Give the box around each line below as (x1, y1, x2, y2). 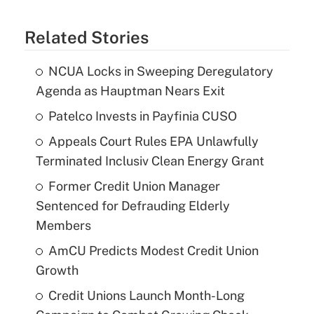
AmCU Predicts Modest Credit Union (48, 243, 259, 258)
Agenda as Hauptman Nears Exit (35, 83, 225, 98)
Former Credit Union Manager (48, 178, 220, 193)
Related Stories (24, 27, 149, 47)
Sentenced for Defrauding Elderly (35, 198, 230, 213)
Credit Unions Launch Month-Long (48, 287, 245, 303)
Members (35, 217, 91, 233)
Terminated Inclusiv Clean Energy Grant (35, 153, 264, 168)
